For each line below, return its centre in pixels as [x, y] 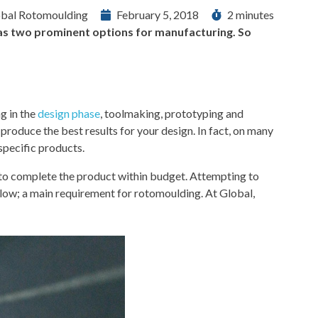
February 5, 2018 [158, 15]
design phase [69, 113]
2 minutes [251, 15]
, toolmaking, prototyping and [172, 113]
